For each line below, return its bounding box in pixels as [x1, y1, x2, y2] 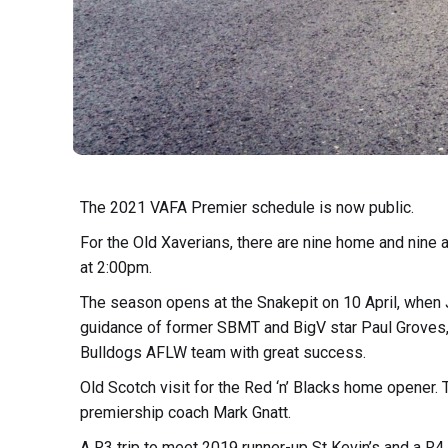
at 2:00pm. [79, 257, 152, 277]
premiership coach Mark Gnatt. [79, 402, 291, 422]
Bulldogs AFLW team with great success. [79, 342, 366, 362]
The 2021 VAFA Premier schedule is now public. [79, 197, 414, 217]
